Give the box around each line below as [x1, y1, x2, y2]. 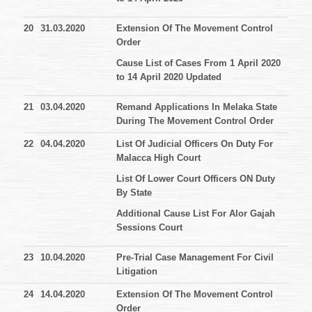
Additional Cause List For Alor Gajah [116, 208, 275, 219]
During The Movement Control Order [116, 116, 274, 127]
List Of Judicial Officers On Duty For [116, 139, 273, 150]
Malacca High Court [116, 153, 201, 164]
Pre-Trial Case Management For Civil [116, 252, 274, 263]
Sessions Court [116, 222, 182, 233]
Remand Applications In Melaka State [116, 102, 277, 113]
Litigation [116, 266, 157, 277]
